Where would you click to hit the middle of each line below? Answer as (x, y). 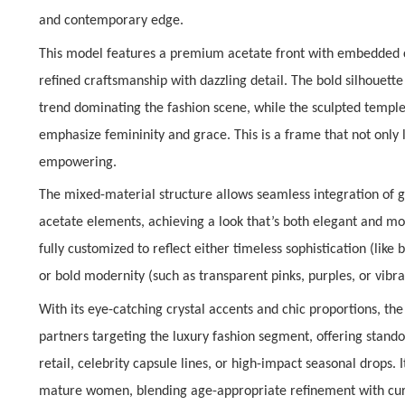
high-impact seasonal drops (312, 364)
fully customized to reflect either (137, 250)
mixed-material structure (139, 196)
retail (55, 364)
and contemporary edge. (112, 20)
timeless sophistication (300, 250)
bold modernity (100, 277)
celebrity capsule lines (143, 364)
